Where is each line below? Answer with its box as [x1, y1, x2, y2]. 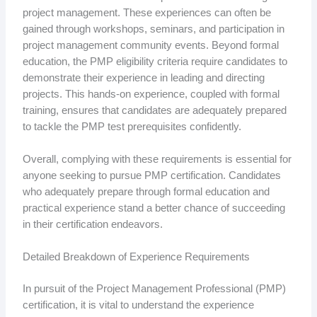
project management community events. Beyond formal [22, 39, 279, 51]
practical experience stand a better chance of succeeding [22, 202, 285, 214]
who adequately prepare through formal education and [22, 185, 270, 197]
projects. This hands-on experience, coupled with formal [22, 88, 279, 100]
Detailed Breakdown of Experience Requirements [22, 251, 250, 263]
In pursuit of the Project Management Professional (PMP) [22, 283, 286, 295]
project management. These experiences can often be [22, 6, 271, 18]
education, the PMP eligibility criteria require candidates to [22, 55, 287, 67]
